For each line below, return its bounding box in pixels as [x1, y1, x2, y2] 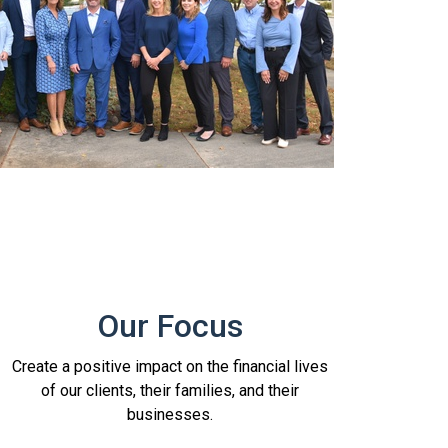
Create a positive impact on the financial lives [11, 356, 328, 376]
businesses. [126, 404, 213, 424]
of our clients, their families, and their [40, 380, 299, 400]
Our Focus [96, 306, 243, 345]
